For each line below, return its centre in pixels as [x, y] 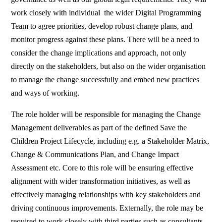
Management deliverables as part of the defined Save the [99, 128]
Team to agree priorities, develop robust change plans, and [102, 26]
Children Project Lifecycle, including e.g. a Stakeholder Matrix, [110, 141]
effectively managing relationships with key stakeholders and [106, 195]
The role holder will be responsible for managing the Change [106, 114]
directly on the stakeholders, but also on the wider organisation [109, 66]
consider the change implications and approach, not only [99, 53]
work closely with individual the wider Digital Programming [106, 13]
